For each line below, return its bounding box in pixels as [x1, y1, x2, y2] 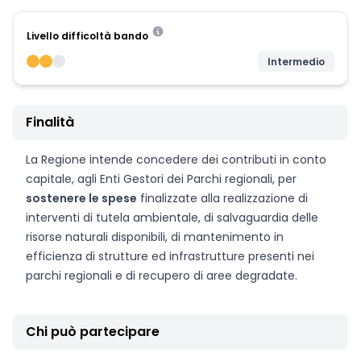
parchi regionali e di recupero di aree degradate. [26, 268, 297, 284]
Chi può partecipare [26, 322, 160, 341]
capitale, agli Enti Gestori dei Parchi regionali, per [26, 171, 297, 187]
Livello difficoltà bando [27, 29, 148, 43]
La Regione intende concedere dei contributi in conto [26, 151, 326, 168]
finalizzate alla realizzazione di [137, 190, 308, 206]
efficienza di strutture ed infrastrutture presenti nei [26, 248, 314, 264]
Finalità [26, 113, 74, 131]
